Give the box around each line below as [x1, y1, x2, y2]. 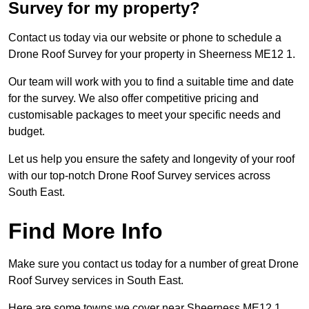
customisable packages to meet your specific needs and [8, 109, 281, 121]
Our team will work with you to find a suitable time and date [8, 76, 294, 88]
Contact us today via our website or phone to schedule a [8, 32, 281, 44]
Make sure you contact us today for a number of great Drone [8, 258, 299, 270]
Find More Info [8, 219, 163, 244]
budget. [8, 126, 45, 138]
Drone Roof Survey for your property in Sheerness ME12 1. [8, 48, 295, 61]
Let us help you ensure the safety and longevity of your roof [8, 153, 295, 166]
